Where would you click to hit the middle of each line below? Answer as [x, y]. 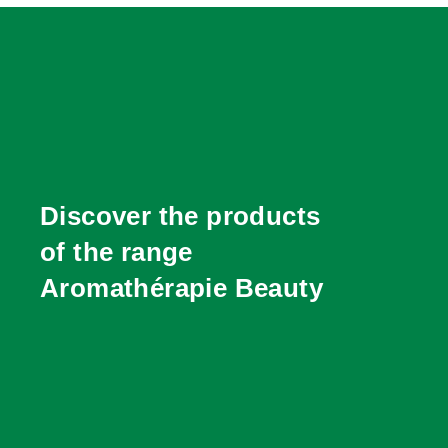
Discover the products [180, 215]
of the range [116, 251]
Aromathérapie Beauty [181, 287]
